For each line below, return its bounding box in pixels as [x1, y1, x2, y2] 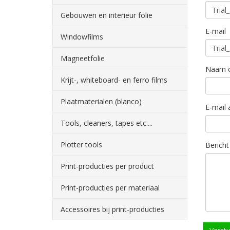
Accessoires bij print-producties [61, 204, 164, 214]
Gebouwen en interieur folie [61, 10, 152, 20]
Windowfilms [61, 32, 103, 42]
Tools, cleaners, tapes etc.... [61, 118, 152, 128]
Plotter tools [61, 140, 102, 149]
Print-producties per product [61, 161, 154, 171]
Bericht [205, 140, 229, 150]
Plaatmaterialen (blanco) [61, 97, 142, 106]
